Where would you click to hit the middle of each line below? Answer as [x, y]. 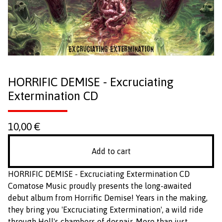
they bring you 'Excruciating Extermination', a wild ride [106, 210]
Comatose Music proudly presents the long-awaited [100, 186]
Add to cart [111, 151]
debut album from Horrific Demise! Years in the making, [108, 198]
